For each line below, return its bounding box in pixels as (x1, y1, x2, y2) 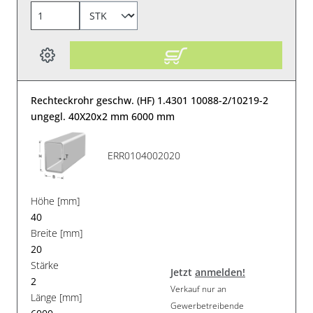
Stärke (31, 258, 59, 272)
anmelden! (195, 265, 245, 279)
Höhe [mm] (31, 194, 80, 208)
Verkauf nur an (170, 283, 226, 296)
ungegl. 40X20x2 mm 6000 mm (31, 109, 175, 123)
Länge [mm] (31, 290, 82, 304)
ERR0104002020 (108, 149, 181, 163)
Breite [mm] (31, 226, 83, 240)
